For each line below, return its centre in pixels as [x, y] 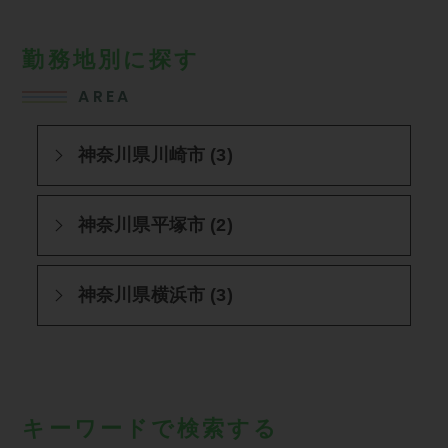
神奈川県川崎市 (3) [155, 155]
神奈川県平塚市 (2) [155, 225]
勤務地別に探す [111, 59]
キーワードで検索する [151, 428]
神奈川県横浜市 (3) [155, 294]
